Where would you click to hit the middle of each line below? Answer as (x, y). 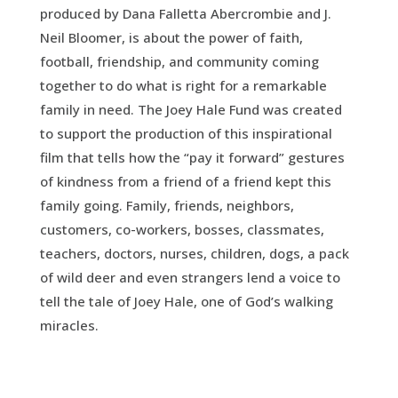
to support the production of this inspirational (186, 133)
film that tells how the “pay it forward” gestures (192, 157)
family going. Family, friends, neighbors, (167, 205)
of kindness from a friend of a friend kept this (185, 181)
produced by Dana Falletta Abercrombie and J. (185, 13)
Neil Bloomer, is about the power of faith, (171, 37)
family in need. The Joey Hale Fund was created (191, 109)
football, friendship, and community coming (179, 61)
